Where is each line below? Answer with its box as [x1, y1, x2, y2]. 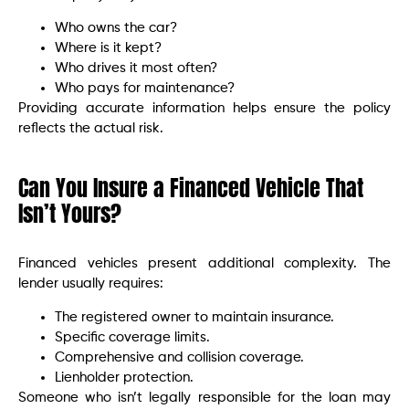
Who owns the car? [55, 21, 177, 36]
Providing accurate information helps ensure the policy [18, 101, 391, 116]
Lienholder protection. [55, 370, 194, 384]
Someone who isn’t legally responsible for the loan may [18, 390, 391, 404]
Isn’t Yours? [18, 197, 121, 231]
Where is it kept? [55, 41, 162, 56]
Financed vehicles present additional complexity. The [18, 257, 391, 271]
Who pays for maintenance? [55, 81, 235, 96]
